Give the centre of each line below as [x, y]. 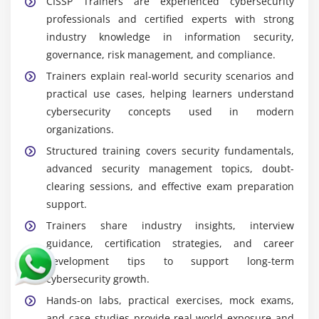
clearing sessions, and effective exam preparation [170, 187]
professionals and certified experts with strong [170, 19]
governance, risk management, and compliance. [161, 55]
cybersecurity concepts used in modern [170, 112]
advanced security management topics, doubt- [170, 169]
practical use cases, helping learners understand [170, 94]
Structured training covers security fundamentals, [170, 151]
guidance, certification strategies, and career [170, 244]
